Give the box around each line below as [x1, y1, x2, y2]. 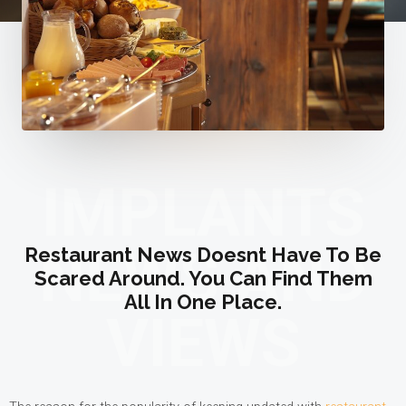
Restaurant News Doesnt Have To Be [24, 242, 382, 266]
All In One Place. [124, 289, 282, 314]
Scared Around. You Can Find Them [34, 266, 372, 290]
